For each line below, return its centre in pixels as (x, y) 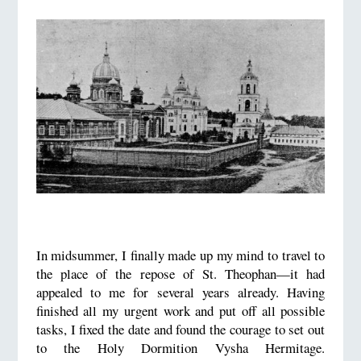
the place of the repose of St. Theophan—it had (180, 274)
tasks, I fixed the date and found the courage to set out (180, 330)
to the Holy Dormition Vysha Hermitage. (180, 348)
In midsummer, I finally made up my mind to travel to (180, 255)
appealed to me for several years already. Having (180, 293)
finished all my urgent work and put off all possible (180, 311)
